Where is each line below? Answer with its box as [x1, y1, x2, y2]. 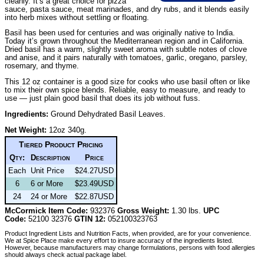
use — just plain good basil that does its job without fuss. [5, 94, 200, 103]
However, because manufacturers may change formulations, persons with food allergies [5, 244, 255, 252]
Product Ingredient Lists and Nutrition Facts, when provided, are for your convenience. [5, 230, 251, 237]
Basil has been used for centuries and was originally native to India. [5, 28, 235, 38]
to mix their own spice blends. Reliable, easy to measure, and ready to [5, 85, 245, 95]
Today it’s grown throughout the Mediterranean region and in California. [5, 37, 245, 46]
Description [31, 153, 70, 162]
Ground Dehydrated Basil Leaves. [48, 109, 166, 118]
